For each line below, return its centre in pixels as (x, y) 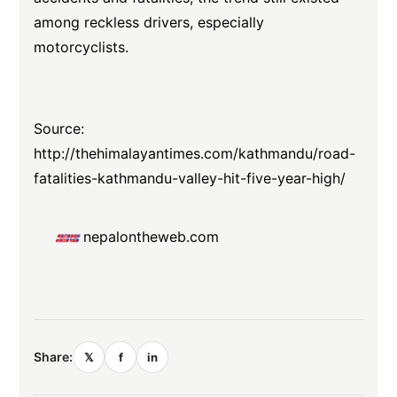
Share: (54, 356)
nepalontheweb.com (152, 237)
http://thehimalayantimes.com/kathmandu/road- (195, 153)
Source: (59, 128)
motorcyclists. (82, 47)
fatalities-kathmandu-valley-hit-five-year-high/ (190, 178)
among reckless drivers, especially (149, 22)
